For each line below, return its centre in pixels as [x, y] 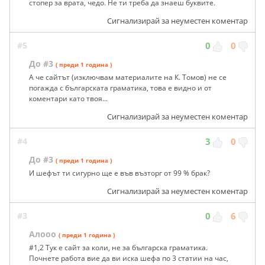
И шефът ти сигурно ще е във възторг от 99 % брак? [119, 173]
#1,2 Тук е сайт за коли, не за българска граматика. [118, 248]
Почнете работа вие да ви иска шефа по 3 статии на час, [129, 258]
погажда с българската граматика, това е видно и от [120, 88]
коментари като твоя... [68, 99]
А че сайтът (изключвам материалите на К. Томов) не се [128, 77]
